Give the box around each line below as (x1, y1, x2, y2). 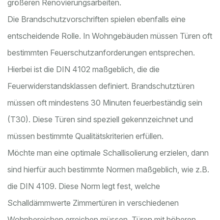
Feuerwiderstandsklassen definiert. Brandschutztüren (7, 81, 194, 91)
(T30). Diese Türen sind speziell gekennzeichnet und (7, 114, 193, 125)
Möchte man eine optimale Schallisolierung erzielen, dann (7, 148, 209, 158)
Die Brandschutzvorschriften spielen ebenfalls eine (7, 14, 186, 25)
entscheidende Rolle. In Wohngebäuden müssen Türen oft (7, 31, 212, 41)
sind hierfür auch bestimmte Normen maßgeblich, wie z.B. (7, 165, 209, 175)
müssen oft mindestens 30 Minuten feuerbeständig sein (7, 98, 202, 108)
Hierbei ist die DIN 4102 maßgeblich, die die (7, 64, 160, 75)
